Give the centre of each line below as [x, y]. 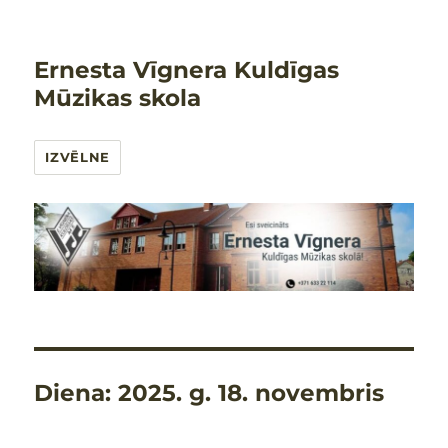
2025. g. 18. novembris [251, 393]
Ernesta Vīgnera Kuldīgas [187, 70]
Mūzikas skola [118, 98]
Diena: [76, 393]
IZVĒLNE [77, 157]
